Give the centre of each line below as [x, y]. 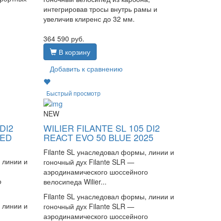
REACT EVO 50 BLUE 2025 [99, 137]
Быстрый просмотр [74, 93]
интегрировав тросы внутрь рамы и [101, 9]
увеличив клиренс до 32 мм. [89, 19]
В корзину [74, 52]
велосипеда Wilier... [75, 181]
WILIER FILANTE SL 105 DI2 [102, 128]
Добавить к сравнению [87, 69]
